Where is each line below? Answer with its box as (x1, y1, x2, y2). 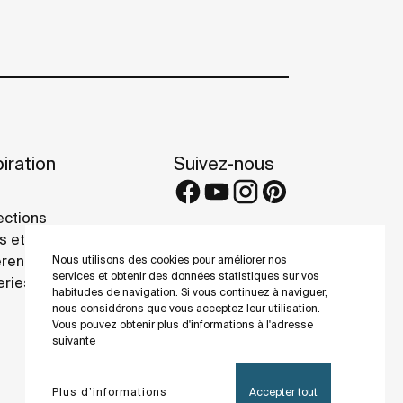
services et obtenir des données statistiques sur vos (52, 270, 319, 282)
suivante (52, 335, 95, 346)
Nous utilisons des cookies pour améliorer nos (52, 254, 287, 265)
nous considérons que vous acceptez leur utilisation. (52, 302, 320, 314)
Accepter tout (249, 386, 318, 398)
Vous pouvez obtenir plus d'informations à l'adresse (52, 318, 313, 330)
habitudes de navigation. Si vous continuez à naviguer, (52, 286, 327, 298)
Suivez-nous (174, 152, 274, 174)
